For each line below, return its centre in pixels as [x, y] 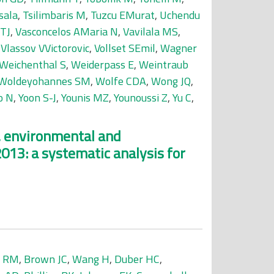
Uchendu [180, 15]
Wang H [91, 259]
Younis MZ [85, 98]
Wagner [179, 48]
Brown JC [46, 259]
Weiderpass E [102, 65]
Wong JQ [171, 81]
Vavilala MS [150, 31]
